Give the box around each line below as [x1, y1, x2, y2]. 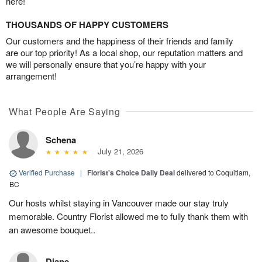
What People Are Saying [9, 105, 120, 119]
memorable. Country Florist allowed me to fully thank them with [9, 210, 248, 223]
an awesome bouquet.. [9, 223, 95, 236]
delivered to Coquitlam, [177, 167, 250, 178]
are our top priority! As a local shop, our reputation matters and [6, 46, 243, 59]
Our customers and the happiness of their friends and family [6, 35, 233, 47]
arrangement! [6, 70, 57, 82]
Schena [46, 133, 76, 147]
